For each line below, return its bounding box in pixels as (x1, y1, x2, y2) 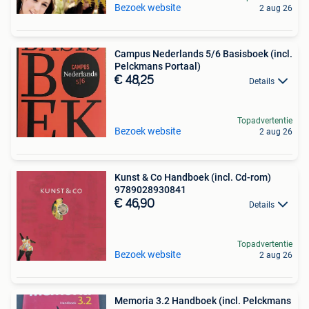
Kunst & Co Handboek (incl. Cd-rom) (114, 172, 271, 183)
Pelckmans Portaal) (114, 61, 201, 72)
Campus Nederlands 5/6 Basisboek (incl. (114, 48, 292, 59)
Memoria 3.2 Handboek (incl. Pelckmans (114, 295, 291, 306)
